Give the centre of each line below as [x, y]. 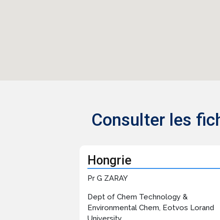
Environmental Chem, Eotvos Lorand [151, 208]
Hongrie [110, 161]
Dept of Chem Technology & [137, 197]
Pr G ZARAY [108, 179]
